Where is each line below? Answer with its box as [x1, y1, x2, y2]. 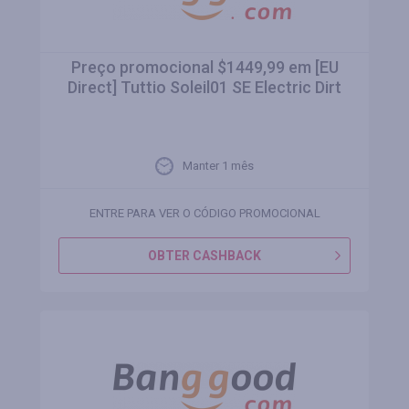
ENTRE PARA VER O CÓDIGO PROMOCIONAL [89, 206, 320, 220]
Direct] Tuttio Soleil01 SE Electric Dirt [68, 78, 341, 97]
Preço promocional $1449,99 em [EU [70, 58, 339, 77]
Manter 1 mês [183, 159, 254, 173]
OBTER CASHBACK [148, 248, 261, 263]
